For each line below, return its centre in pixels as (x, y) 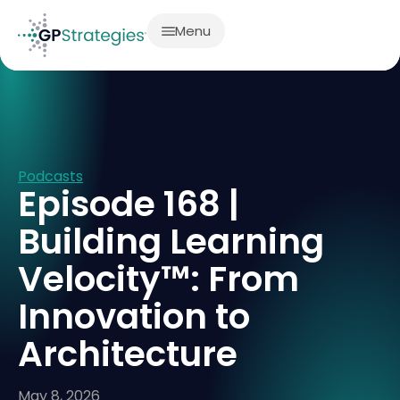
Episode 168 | (129, 204)
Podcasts (50, 176)
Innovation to (134, 317)
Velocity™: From (158, 279)
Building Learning (171, 242)
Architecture (128, 354)
